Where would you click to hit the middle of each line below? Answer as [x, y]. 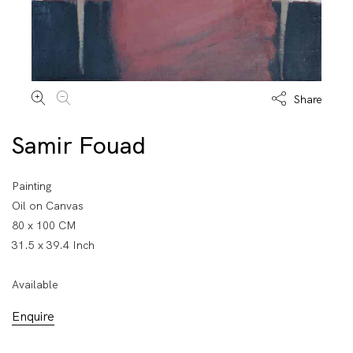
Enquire [33, 317]
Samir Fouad [79, 146]
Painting [32, 186]
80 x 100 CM [44, 226]
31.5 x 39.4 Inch [53, 245]
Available [35, 285]
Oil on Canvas [48, 206]
